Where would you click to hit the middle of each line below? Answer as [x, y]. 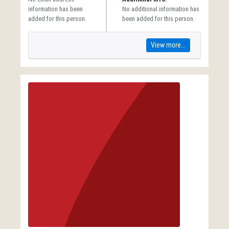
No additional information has [161, 9]
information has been [55, 9]
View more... [168, 45]
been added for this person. [158, 19]
